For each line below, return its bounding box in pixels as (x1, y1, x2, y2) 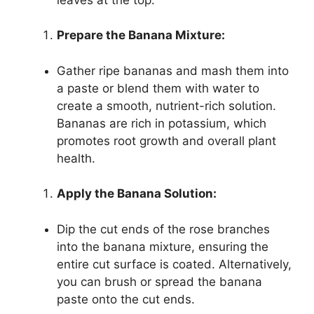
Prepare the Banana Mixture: (57, 28, 225, 43)
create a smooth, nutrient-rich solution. (57, 98, 276, 113)
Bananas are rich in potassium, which (57, 116, 266, 130)
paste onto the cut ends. (57, 292, 195, 306)
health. (57, 151, 95, 165)
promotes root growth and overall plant (57, 133, 276, 148)
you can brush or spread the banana (57, 274, 262, 289)
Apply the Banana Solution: (57, 186, 217, 201)
